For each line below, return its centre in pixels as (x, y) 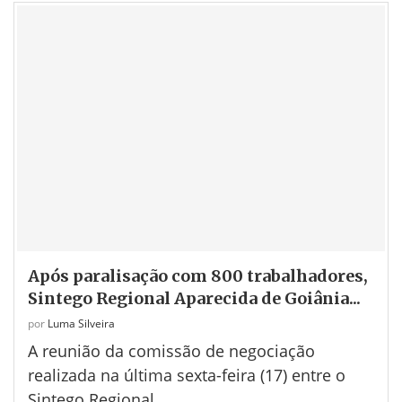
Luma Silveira (81, 323)
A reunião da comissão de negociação (171, 350)
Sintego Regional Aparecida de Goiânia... (194, 298)
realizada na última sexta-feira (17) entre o (187, 375)
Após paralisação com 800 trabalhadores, (198, 275)
